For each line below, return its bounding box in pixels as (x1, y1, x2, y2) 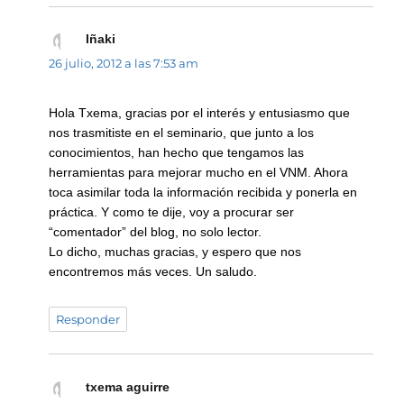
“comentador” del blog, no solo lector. (49, 224, 262, 239)
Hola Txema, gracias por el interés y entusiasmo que (49, 105, 351, 120)
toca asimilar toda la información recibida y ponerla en (49, 184, 358, 199)
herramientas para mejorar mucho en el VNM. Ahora (49, 164, 349, 179)
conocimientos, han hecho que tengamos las (49, 144, 305, 160)
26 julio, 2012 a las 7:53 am (49, 56, 199, 71)
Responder (56, 311, 121, 326)
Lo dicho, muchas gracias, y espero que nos (49, 243, 302, 259)
